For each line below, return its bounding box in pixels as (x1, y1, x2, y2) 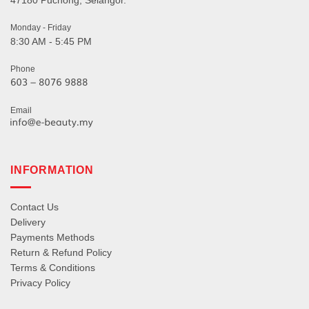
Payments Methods (10, 231, 94, 243)
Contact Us (10, 201, 59, 212)
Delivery (10, 216, 46, 228)
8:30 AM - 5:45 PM (10, 36, 92, 48)
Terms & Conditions (10, 261, 95, 273)
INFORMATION (10, 164, 94, 177)
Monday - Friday (10, 23, 71, 32)
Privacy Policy (10, 277, 70, 288)
